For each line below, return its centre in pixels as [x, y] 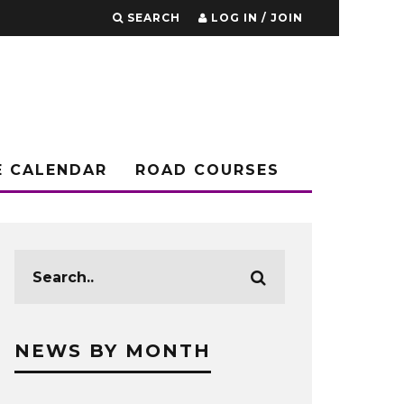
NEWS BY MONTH [113, 351]
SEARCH [154, 18]
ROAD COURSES [207, 170]
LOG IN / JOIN [257, 18]
